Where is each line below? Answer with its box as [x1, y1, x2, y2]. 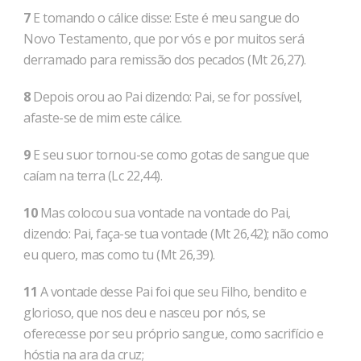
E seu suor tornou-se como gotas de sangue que [30, 146, 309, 164]
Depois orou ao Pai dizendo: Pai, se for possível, [30, 88, 302, 106]
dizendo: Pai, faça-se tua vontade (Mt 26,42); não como [23, 225, 328, 243]
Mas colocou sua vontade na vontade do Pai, [37, 204, 291, 222]
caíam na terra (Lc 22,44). [23, 167, 162, 185]
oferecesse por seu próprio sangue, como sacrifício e [23, 325, 323, 342]
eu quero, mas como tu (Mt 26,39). [23, 246, 215, 263]
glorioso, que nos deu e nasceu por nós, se [23, 304, 265, 322]
